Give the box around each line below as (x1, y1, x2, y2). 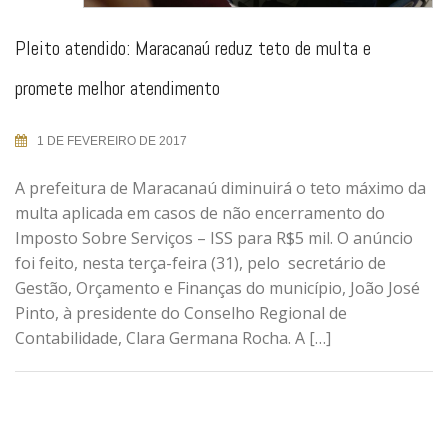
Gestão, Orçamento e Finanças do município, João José (15, 276, 420, 299)
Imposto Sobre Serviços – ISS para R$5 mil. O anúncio (15, 226, 413, 249)
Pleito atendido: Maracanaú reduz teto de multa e (15, 34, 371, 61)
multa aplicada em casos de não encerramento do (15, 201, 385, 224)
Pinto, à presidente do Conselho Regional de (15, 301, 347, 324)
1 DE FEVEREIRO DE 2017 (37, 133, 187, 148)
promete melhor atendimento (15, 74, 220, 101)
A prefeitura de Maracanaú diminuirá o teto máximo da (15, 176, 426, 199)
